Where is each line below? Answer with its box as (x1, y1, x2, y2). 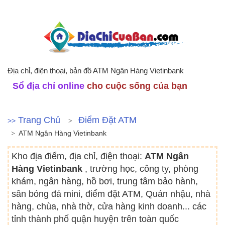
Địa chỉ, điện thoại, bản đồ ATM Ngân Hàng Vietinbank (8, 66, 184, 75)
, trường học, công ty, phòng (85, 164, 198, 174)
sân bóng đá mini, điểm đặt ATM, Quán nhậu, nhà (12, 189, 210, 199)
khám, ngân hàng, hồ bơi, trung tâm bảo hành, (12, 176, 198, 186)
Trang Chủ (18, 115, 60, 125)
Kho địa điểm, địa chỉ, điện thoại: (12, 151, 145, 161)
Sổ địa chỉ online (13, 81, 84, 91)
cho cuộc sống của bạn (84, 81, 187, 91)
